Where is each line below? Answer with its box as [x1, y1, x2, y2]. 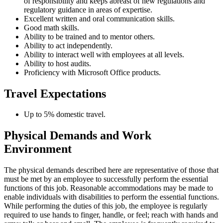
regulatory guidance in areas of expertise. [24, 5, 152, 14]
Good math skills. [24, 23, 79, 32]
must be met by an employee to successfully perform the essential [4, 175, 208, 184]
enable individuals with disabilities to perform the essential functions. [4, 193, 219, 202]
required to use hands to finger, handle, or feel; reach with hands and [4, 211, 218, 220]
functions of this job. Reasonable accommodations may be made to [4, 184, 213, 193]
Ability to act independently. [24, 41, 112, 50]
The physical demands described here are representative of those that [4, 166, 219, 175]
